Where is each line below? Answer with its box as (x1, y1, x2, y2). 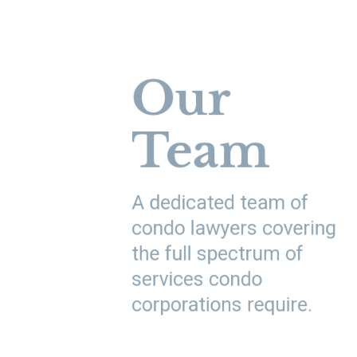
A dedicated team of (131, 190, 308, 214)
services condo (131, 266, 262, 291)
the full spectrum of (131, 241, 304, 265)
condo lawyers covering (131, 215, 336, 240)
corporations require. (131, 292, 313, 316)
